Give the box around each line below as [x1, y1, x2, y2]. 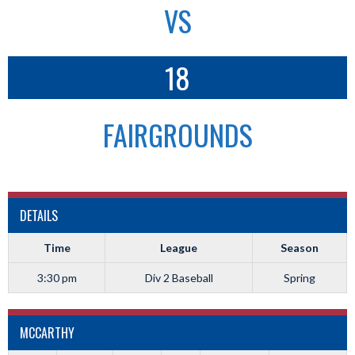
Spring [284, 271, 315, 284]
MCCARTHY [20, 323, 74, 342]
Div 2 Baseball [144, 271, 213, 284]
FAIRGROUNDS [102, 113, 253, 155]
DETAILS [20, 206, 58, 225]
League [160, 241, 197, 254]
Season [281, 241, 319, 254]
